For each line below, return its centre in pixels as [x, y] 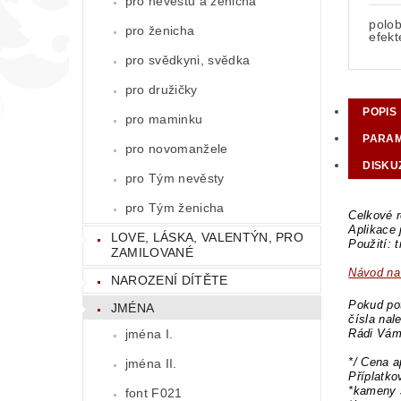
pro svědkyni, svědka [188, 60]
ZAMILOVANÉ [152, 253]
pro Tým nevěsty [175, 178]
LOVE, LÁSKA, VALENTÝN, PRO [207, 238]
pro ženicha [160, 30]
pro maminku [164, 119]
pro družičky [161, 89]
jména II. [151, 364]
